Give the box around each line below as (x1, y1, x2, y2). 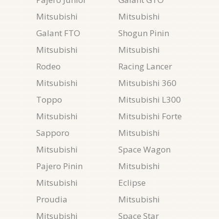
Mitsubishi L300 (118, 94, 181, 105)
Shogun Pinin (118, 27, 169, 39)
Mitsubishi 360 (118, 77, 176, 88)
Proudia (36, 194, 67, 205)
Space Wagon (118, 144, 171, 155)
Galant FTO (36, 27, 80, 39)
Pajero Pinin (36, 160, 83, 172)
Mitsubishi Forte (118, 110, 182, 122)
